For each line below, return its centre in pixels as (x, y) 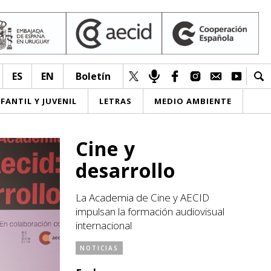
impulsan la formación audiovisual (150, 211)
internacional (104, 225)
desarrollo (126, 170)
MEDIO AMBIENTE (193, 101)
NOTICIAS (99, 248)
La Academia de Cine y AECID (142, 198)
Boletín (93, 76)
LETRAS (116, 101)
